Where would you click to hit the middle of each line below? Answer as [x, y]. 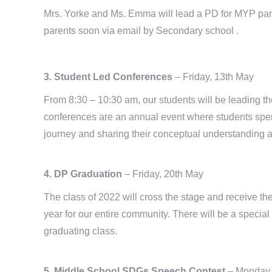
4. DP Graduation [84, 174]
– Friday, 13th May [214, 76]
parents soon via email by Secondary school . [141, 30]
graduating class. [80, 231]
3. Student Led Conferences [109, 76]
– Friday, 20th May [164, 174]
